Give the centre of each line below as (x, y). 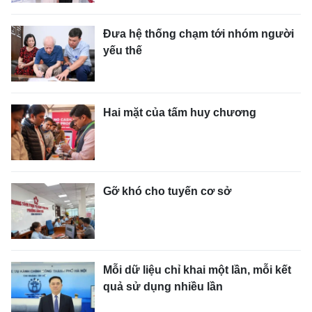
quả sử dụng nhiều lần (163, 287)
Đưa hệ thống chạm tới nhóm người (198, 34)
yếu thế (123, 50)
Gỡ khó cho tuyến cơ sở (167, 191)
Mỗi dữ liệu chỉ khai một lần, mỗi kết (197, 270)
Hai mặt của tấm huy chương (180, 112)
